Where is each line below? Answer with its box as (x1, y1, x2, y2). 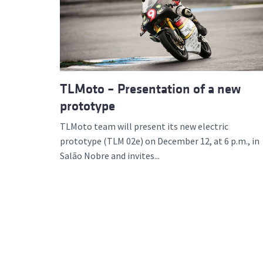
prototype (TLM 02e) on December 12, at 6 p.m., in (60, 134, 259, 147)
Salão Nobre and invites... (60, 149, 160, 161)
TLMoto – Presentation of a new (60, 81, 241, 96)
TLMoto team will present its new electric (60, 120, 228, 132)
